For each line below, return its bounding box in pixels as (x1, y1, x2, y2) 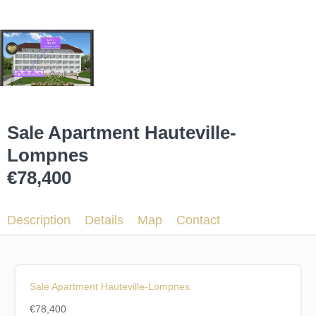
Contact (176, 213, 220, 227)
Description (7, 213, 71, 227)
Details (85, 213, 123, 227)
